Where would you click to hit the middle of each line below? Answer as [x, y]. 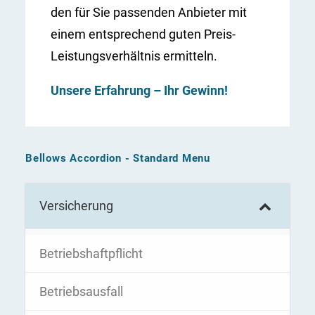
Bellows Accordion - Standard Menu [118, 158]
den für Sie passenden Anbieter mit [149, 12]
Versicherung [76, 206]
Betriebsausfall [81, 291]
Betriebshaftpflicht [91, 253]
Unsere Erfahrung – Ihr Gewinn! [139, 90]
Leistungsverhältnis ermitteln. [134, 56]
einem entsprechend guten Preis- [143, 34]
